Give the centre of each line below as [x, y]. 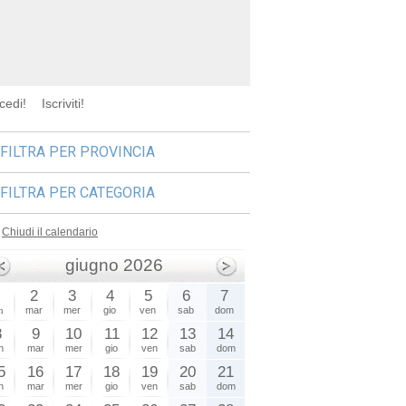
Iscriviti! [63, 103]
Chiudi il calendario [50, 232]
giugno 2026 [114, 265]
